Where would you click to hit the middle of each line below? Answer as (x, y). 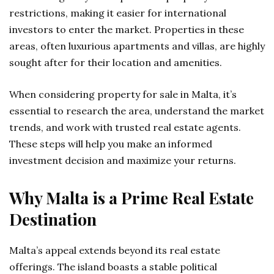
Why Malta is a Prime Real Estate (131, 198)
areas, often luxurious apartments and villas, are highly (137, 46)
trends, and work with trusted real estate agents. (125, 127)
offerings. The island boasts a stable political (113, 267)
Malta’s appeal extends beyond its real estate (115, 250)
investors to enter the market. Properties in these (127, 29)
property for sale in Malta (158, 94)
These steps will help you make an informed (111, 144)
